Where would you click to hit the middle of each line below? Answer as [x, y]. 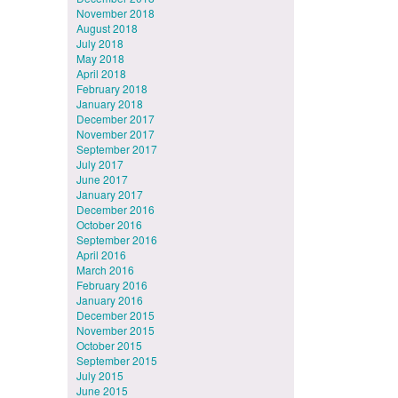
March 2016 [105, 270]
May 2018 [100, 58]
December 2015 [115, 315]
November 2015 [115, 330]
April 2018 [101, 73]
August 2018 [107, 28]
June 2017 [102, 179]
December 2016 [115, 209]
